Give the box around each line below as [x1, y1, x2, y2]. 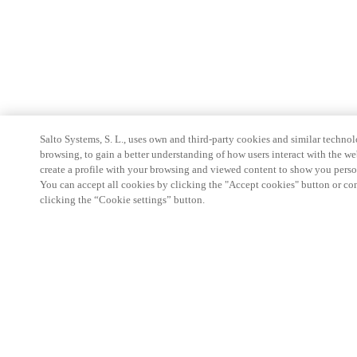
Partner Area [40, 288, 96, 300]
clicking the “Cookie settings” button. [40, 194, 205, 206]
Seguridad [40, 343, 85, 355]
